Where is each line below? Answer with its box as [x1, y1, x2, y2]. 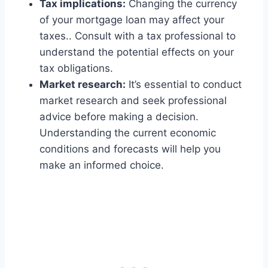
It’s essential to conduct [126, 78, 242, 90]
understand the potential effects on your [39, 45, 234, 58]
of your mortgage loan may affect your [39, 13, 224, 26]
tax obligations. [39, 62, 113, 74]
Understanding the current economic [39, 126, 216, 139]
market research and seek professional [39, 94, 227, 106]
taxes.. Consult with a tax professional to [39, 29, 236, 42]
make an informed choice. [39, 159, 164, 171]
